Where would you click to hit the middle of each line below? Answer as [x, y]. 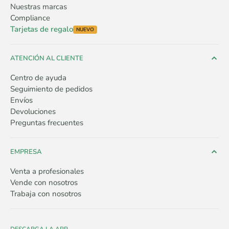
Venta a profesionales [47, 171]
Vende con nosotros [44, 183]
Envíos [21, 100]
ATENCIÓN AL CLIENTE [47, 59]
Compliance [30, 18]
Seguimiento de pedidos [51, 89]
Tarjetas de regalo [42, 29]
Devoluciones [33, 112]
